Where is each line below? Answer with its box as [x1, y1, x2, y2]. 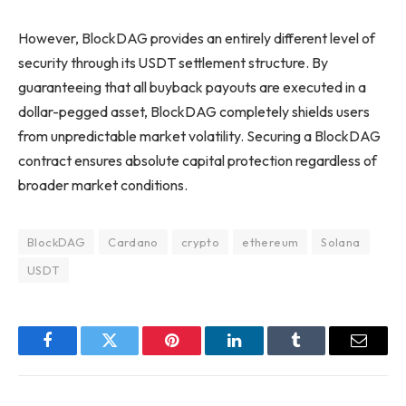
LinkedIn [232, 345, 293, 362]
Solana [321, 235, 361, 250]
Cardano [108, 235, 159, 250]
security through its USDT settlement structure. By [18, 53, 328, 72]
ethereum [242, 235, 299, 250]
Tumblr [295, 345, 343, 362]
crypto [180, 235, 220, 250]
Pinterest [170, 345, 228, 362]
